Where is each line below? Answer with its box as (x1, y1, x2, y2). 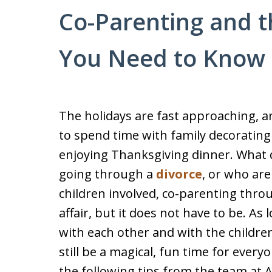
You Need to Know (59, 42, 265, 73)
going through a (59, 166, 156, 182)
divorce (156, 166, 202, 182)
